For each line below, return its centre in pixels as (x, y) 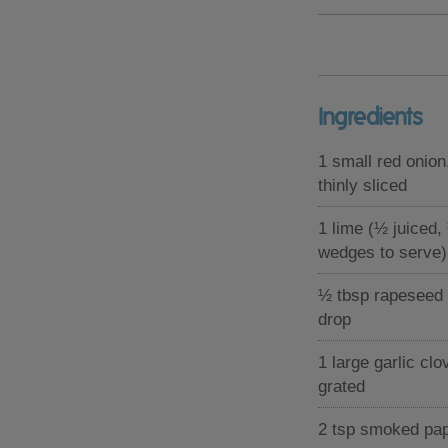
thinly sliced (362, 185)
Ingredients (370, 116)
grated (341, 386)
